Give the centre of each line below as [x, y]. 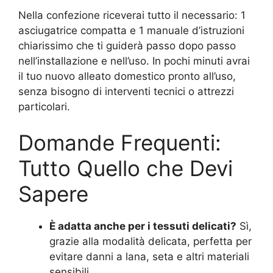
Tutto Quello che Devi [126, 168]
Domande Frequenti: [120, 143]
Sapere [53, 194]
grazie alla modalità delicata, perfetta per [151, 241]
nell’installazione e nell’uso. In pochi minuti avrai [134, 61]
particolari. [44, 106]
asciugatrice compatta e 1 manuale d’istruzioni [131, 30]
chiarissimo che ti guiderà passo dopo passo [127, 45]
